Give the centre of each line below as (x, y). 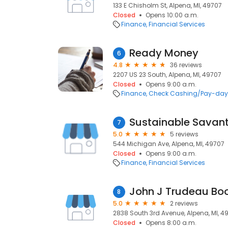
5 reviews (184, 134)
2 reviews (184, 203)
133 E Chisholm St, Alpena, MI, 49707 (167, 5)
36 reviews (186, 65)
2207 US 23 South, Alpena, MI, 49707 (167, 75)
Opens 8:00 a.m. (171, 223)
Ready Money (164, 53)
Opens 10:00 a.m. (172, 15)
